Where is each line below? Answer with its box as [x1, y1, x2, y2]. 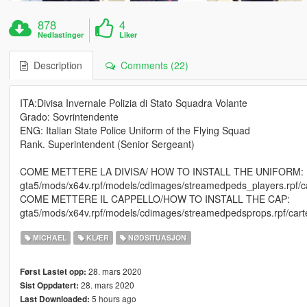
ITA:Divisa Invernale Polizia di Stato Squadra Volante [19, 96, 247, 110]
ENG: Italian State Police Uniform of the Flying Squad [19, 123, 250, 138]
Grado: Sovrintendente [19, 110, 119, 124]
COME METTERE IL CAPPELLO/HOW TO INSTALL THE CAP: [19, 192, 290, 206]
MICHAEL [31, 232, 67, 243]
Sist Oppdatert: [19, 280, 79, 292]
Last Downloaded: [19, 293, 90, 306]
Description [27, 58, 82, 73]
